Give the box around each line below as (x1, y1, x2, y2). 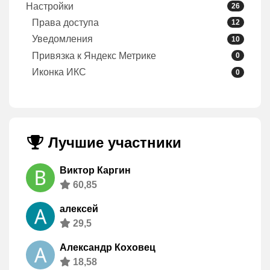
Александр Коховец (60, 242, 155, 253)
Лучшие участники (44, 134, 181, 151)
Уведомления (32, 34, 93, 45)
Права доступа (32, 17, 99, 28)
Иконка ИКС (32, 67, 86, 77)
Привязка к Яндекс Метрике (32, 50, 156, 61)
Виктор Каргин (60, 165, 131, 176)
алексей (60, 204, 98, 215)
